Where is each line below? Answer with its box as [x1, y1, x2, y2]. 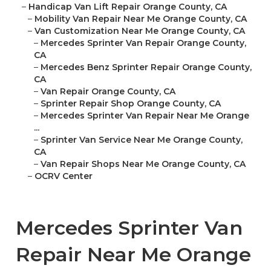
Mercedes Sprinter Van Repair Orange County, [40, 38, 246, 49]
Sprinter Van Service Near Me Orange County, [40, 134, 243, 146]
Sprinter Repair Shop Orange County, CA [40, 98, 221, 109]
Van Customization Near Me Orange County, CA [34, 25, 245, 37]
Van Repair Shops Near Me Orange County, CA [40, 158, 246, 170]
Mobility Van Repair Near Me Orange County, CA [34, 13, 247, 25]
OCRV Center [34, 171, 93, 182]
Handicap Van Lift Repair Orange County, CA [28, 1, 227, 13]
